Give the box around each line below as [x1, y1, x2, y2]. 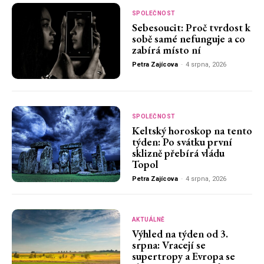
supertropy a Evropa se [131, 249, 235, 263]
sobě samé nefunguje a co [131, 32, 245, 46]
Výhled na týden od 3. [131, 226, 228, 240]
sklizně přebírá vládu [131, 146, 225, 160]
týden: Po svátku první [131, 134, 232, 148]
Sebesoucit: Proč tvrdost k [131, 21, 250, 35]
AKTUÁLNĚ [131, 216, 165, 223]
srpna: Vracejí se [131, 237, 206, 252]
